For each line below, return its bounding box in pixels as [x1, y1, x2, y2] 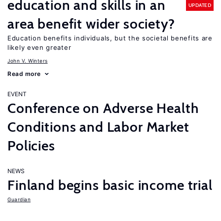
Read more [7, 70, 41, 77]
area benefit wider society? [7, 15, 175, 32]
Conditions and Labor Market [7, 118, 189, 135]
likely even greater [7, 43, 72, 51]
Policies [7, 137, 55, 154]
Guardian [7, 196, 31, 202]
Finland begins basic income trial [7, 177, 213, 193]
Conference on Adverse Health [7, 100, 199, 116]
